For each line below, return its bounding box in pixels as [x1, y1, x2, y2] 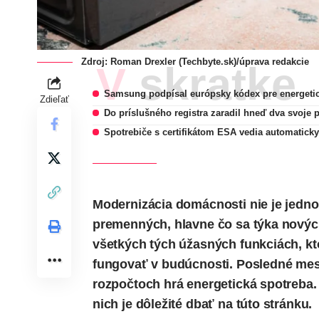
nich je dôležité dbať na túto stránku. [93, 297, 313, 312]
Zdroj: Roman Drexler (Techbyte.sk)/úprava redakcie [81, 56, 309, 68]
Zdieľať [39, 94, 69, 105]
